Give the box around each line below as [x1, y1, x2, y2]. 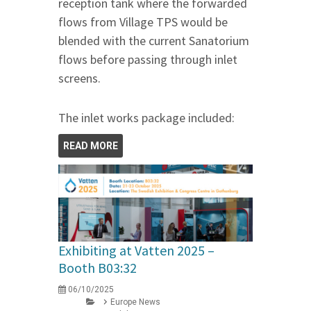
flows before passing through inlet [58, 51, 237, 67]
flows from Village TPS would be [58, 13, 228, 30]
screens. [58, 69, 101, 86]
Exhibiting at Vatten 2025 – [58, 241, 215, 259]
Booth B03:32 [58, 258, 137, 276]
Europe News [110, 296, 160, 307]
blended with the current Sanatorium [58, 32, 249, 49]
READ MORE [63, 140, 118, 151]
